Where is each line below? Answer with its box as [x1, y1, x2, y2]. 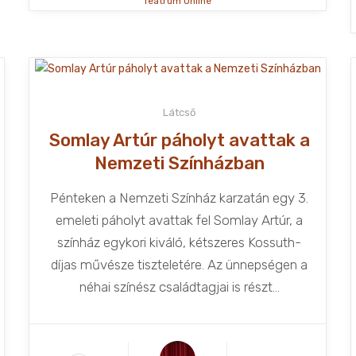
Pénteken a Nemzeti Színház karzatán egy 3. [50, 189, 309, 206]
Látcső [163, 106, 196, 118]
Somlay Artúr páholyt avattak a [48, 129, 310, 151]
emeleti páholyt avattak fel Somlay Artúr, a [56, 211, 304, 228]
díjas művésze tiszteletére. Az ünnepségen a [51, 256, 308, 273]
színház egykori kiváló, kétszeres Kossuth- [57, 234, 302, 250]
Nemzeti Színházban [94, 152, 265, 174]
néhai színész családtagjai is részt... [79, 278, 280, 295]
